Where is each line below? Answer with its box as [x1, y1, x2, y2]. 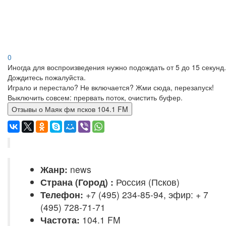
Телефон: [40, 188, 83, 201]
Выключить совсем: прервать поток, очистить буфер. [8, 92, 183, 102]
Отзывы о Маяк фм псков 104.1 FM [45, 104, 128, 114]
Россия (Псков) [114, 176, 180, 188]
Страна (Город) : [40, 176, 114, 188]
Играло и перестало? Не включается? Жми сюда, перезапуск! [8, 82, 214, 92]
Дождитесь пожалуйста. [8, 72, 86, 82]
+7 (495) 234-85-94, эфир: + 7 [83, 188, 208, 201]
